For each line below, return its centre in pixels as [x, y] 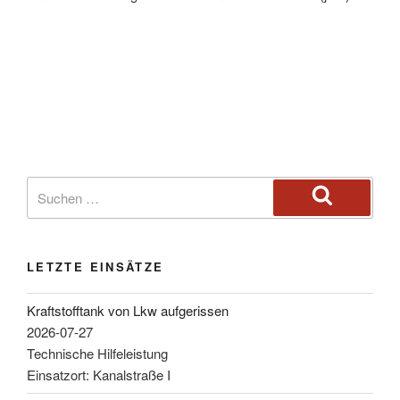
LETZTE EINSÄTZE [96, 267]
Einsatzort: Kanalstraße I [99, 375]
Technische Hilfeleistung [97, 354]
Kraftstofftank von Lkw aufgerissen [128, 311]
